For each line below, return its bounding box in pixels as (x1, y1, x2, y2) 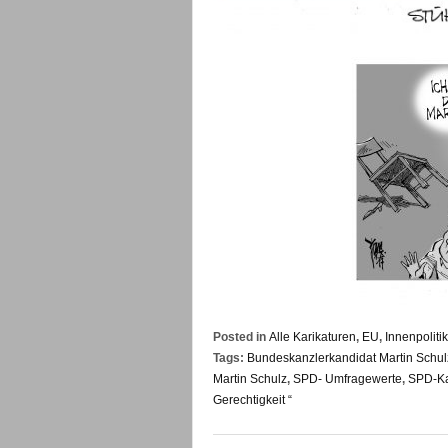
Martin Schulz (213, 372, 287, 387)
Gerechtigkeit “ (213, 393, 292, 408)
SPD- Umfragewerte (293, 372, 402, 387)
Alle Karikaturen (269, 330, 356, 345)
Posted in (213, 330, 269, 345)
